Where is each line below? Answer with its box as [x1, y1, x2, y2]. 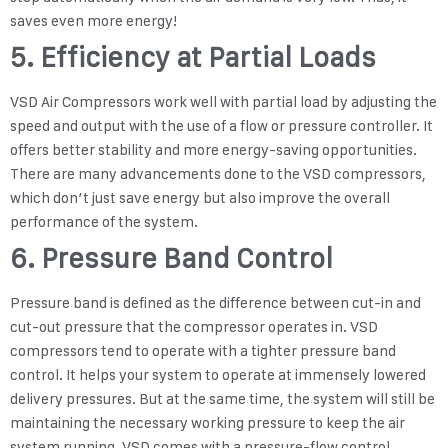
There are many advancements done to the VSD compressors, [10, 165, 426, 184]
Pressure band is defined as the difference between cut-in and [10, 294, 421, 313]
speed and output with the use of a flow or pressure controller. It [10, 117, 433, 136]
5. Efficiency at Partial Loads [10, 40, 376, 75]
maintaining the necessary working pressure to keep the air [10, 414, 405, 433]
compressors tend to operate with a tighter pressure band [10, 342, 396, 361]
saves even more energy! [10, 12, 180, 31]
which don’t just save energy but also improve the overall [10, 189, 390, 208]
